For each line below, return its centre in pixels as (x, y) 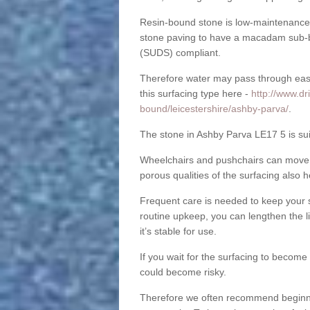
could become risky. (183, 272)
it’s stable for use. (178, 231)
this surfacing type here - (195, 94)
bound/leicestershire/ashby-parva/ (214, 109)
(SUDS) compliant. (180, 53)
